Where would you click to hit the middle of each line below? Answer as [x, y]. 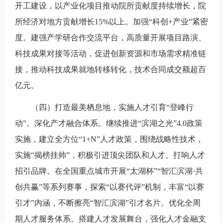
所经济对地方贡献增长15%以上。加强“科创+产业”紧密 [111, 21]
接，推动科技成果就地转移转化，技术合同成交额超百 [110, 69]
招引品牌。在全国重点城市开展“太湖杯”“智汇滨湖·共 [109, 171]
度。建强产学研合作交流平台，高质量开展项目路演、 [110, 37]
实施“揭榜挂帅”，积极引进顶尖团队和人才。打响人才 [110, 155]
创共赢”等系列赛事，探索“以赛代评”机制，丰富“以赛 [109, 187]
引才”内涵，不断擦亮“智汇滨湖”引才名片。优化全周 [108, 203]
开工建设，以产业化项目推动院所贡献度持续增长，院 [110, 5]
